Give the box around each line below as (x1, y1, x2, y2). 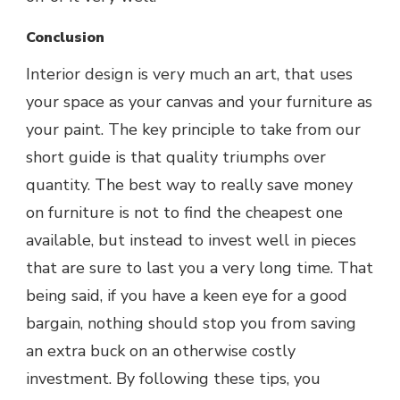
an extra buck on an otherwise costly (26, 340, 296, 362)
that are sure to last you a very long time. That (26, 257, 373, 279)
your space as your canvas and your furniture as (26, 91, 372, 113)
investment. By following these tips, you (26, 368, 321, 390)
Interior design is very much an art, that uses (26, 63, 353, 86)
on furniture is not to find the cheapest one (26, 202, 343, 224)
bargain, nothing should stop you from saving (26, 312, 356, 335)
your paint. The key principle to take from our (26, 119, 361, 141)
